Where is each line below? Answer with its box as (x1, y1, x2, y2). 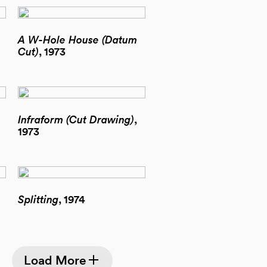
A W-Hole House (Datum (18, 33, 137, 46)
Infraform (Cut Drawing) (18, 113, 134, 126)
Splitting (18, 193, 58, 206)
